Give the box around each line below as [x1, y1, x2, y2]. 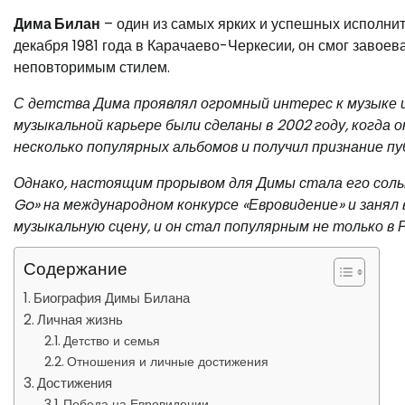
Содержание [24, 257, 127, 281]
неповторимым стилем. [14, 57, 170, 78]
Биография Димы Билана [33, 288, 191, 307]
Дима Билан [14, 14, 100, 34]
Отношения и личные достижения [66, 353, 268, 371]
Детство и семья [62, 332, 160, 350]
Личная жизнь [37, 310, 124, 329]
